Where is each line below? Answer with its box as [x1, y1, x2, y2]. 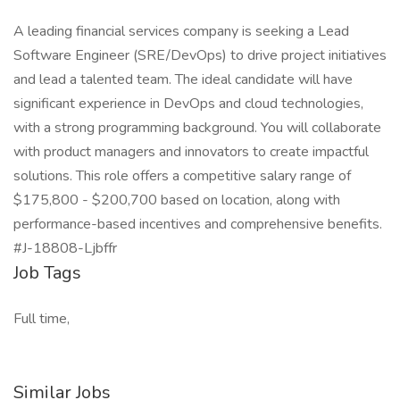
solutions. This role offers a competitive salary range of [13, 166, 351, 186]
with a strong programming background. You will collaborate [13, 118, 381, 137]
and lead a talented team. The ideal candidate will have [13, 70, 353, 89]
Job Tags [13, 261, 81, 285]
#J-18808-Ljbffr [13, 238, 117, 258]
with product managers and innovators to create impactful [13, 142, 369, 162]
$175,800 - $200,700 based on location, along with [13, 190, 340, 210]
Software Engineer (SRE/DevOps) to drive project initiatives [13, 46, 387, 65]
